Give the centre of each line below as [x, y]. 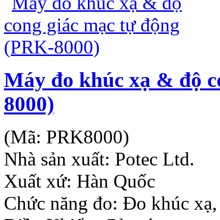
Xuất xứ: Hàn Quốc [80, 181]
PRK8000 [84, 137]
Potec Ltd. [155, 159]
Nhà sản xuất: [59, 159]
